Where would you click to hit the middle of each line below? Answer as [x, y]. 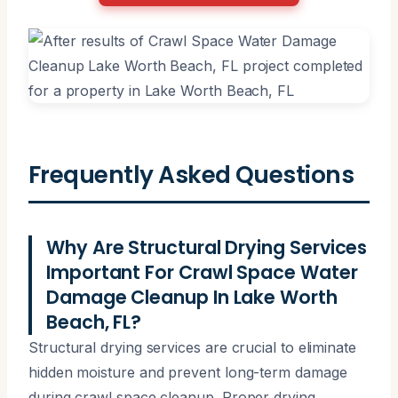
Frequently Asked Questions [191, 174]
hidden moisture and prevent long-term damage [188, 372]
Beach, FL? [94, 322]
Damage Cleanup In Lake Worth [192, 297]
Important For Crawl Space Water [202, 272]
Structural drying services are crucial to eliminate [192, 347]
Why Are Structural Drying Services [207, 247]
